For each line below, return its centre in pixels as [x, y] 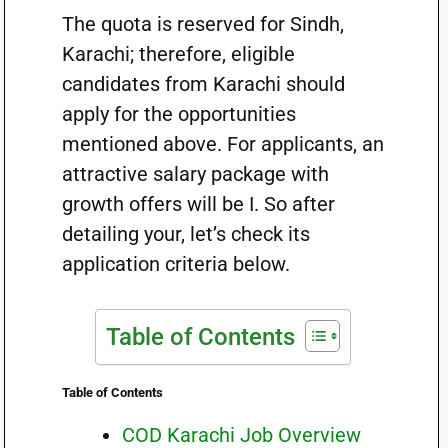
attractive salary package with [195, 174]
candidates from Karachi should [203, 84]
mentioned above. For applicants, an [222, 144]
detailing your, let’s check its [185, 234]
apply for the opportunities [178, 114]
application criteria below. [175, 264]
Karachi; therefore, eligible [178, 54]
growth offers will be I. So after [198, 204]
